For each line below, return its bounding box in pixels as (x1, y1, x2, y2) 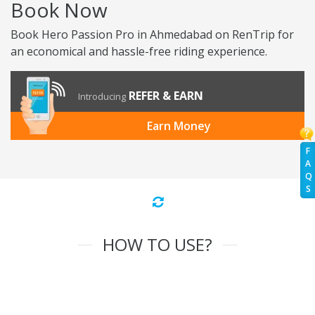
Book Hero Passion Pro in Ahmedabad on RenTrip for (11, 27, 294, 43)
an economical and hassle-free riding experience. (11, 44, 267, 60)
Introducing (78, 90, 126, 103)
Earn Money (146, 118, 211, 134)
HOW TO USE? (103, 233, 212, 257)
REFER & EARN (129, 88, 203, 104)
